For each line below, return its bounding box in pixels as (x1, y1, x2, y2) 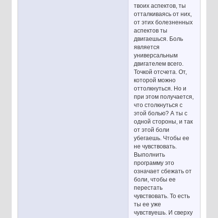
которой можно (134, 76, 176, 84)
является (134, 43, 160, 51)
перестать (134, 184, 163, 191)
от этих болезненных (134, 18, 193, 26)
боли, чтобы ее (134, 176, 176, 183)
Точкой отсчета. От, (134, 68, 187, 75)
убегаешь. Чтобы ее (134, 134, 190, 142)
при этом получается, (134, 93, 194, 100)
